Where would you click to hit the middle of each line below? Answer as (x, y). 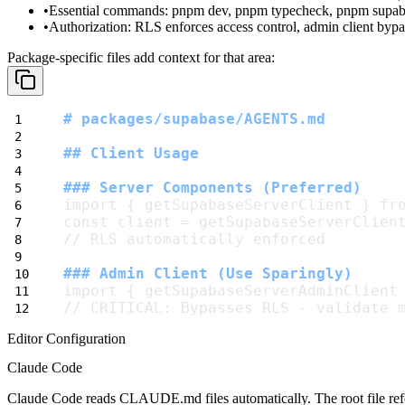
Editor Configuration (66, 339)
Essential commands (107, 11)
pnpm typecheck (282, 11)
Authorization (88, 27)
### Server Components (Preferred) (212, 188)
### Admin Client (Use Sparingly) (208, 274)
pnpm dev (200, 11)
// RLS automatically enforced (194, 240)
